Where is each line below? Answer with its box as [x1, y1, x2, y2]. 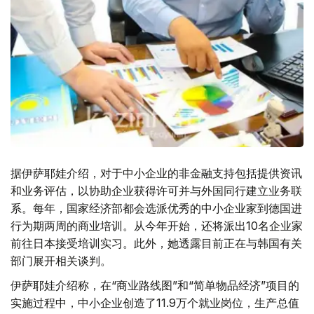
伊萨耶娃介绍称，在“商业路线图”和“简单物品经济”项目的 [11, 278, 299, 293]
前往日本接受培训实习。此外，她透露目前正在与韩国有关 [11, 236, 302, 251]
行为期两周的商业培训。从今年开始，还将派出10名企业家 [11, 219, 303, 233]
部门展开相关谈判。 [11, 254, 111, 268]
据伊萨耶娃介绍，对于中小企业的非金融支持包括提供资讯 [11, 166, 302, 181]
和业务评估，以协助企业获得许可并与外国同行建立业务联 [11, 184, 302, 198]
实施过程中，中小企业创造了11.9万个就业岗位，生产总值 [11, 296, 299, 310]
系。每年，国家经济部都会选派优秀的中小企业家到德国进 [11, 201, 302, 216]
